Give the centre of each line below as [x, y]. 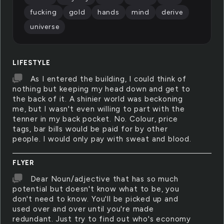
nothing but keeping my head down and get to [101, 89]
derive [172, 12]
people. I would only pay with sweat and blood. [102, 139]
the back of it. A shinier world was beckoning [98, 99]
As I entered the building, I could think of [108, 79]
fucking [43, 12]
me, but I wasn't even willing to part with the [99, 109]
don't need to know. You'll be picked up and [95, 199]
